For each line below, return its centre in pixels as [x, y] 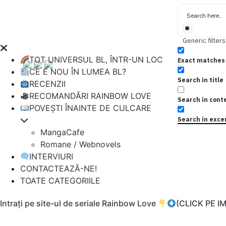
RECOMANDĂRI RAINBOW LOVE [91, 96]
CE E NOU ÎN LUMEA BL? [78, 72]
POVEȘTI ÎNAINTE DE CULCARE [91, 108]
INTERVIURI [51, 156]
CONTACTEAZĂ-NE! [59, 168]
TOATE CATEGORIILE [60, 181]
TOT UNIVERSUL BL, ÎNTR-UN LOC [96, 60]
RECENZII [48, 84]
